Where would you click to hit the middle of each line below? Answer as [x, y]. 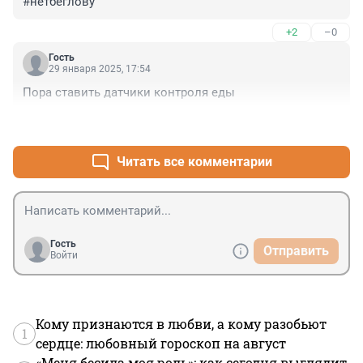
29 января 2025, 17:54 [100, 69]
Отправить [296, 251]
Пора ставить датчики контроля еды [129, 93]
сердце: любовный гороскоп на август [161, 344]
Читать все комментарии [194, 162]
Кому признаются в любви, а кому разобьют [181, 324]
